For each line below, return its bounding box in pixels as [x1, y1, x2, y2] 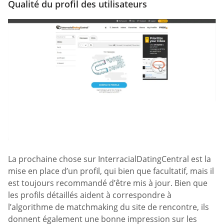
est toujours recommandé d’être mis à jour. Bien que [8, 177, 207, 189]
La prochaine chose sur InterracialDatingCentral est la [8, 153, 211, 165]
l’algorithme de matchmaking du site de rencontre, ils [8, 201, 209, 213]
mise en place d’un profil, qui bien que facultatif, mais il [8, 165, 214, 177]
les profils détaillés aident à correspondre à [8, 189, 171, 201]
